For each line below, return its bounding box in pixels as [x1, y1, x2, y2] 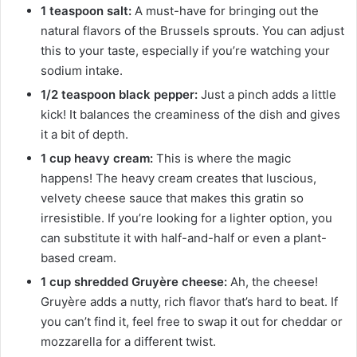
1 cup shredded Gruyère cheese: [41, 273, 227, 289]
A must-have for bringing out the [131, 2, 319, 18]
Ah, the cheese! [227, 273, 318, 289]
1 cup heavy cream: [41, 150, 153, 166]
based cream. [41, 249, 116, 265]
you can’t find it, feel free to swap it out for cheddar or [41, 313, 343, 329]
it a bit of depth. [41, 126, 128, 142]
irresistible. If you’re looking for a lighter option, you [41, 210, 332, 226]
